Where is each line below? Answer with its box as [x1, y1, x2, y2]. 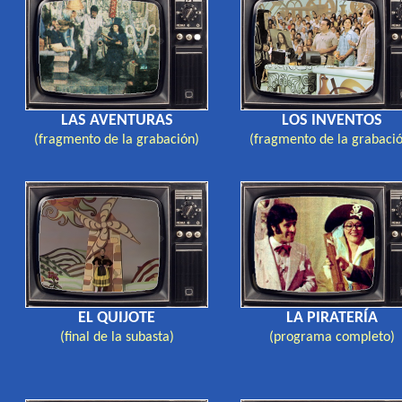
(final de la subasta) [59, 330, 174, 345]
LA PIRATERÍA [286, 310, 378, 327]
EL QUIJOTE [78, 310, 155, 327]
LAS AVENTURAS [60, 112, 173, 129]
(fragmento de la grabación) [34, 133, 199, 147]
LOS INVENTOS [282, 112, 382, 129]
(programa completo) [269, 330, 395, 345]
